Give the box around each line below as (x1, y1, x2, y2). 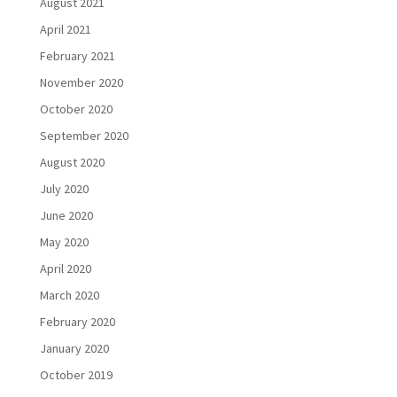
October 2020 (39, 101, 113, 118)
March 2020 (39, 287, 99, 304)
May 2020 (39, 234, 89, 251)
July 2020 (39, 181, 89, 198)
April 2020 (39, 261, 91, 277)
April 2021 (39, 21, 91, 38)
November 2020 (39, 74, 123, 91)
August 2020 (39, 154, 105, 171)
